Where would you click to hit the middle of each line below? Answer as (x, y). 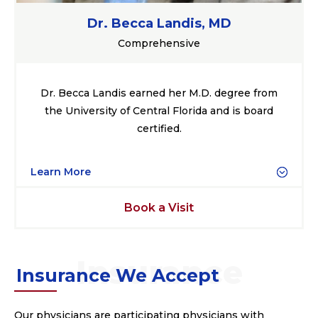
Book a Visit (159, 207)
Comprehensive (159, 43)
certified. (159, 128)
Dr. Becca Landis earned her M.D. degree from (159, 93)
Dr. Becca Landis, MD (159, 23)
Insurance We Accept (118, 275)
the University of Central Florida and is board (159, 110)
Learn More (61, 171)
